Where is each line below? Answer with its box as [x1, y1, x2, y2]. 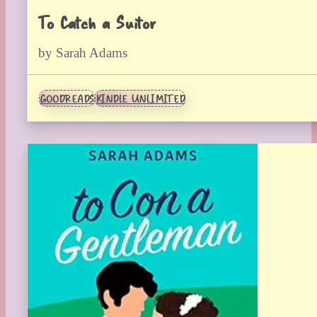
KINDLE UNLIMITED [96, 91, 185, 107]
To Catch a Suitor [38, 9, 155, 35]
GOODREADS [40, 91, 94, 107]
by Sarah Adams [38, 45, 127, 61]
